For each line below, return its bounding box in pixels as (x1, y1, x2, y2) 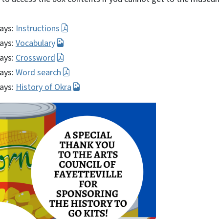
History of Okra (16, 81, 71, 93)
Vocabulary (16, 37, 55, 49)
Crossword (16, 52, 55, 64)
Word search (16, 66, 61, 79)
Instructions (16, 22, 60, 35)
